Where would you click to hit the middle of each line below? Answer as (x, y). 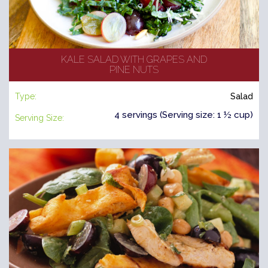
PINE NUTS (134, 69)
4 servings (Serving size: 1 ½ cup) (184, 115)
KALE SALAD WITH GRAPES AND (134, 59)
